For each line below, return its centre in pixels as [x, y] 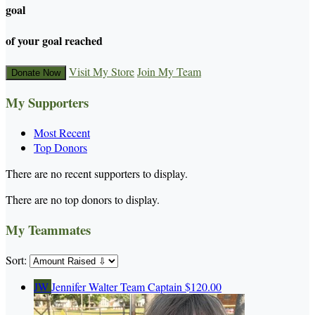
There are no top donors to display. [83, 200]
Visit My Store [102, 71]
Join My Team [169, 71]
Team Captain [151, 286]
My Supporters [47, 103]
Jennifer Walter [86, 286]
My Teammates [48, 229]
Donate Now [36, 72]
